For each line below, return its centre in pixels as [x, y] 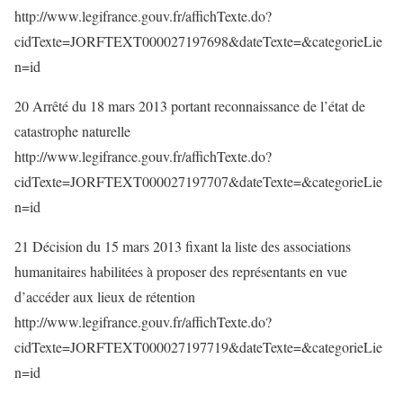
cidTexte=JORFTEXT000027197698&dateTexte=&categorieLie [198, 41]
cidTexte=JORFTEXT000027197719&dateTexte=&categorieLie [198, 347]
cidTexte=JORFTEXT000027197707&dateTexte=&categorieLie [198, 181]
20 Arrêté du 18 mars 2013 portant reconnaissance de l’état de [190, 106]
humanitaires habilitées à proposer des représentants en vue [181, 271]
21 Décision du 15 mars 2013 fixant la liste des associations [183, 246]
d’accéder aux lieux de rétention [105, 296]
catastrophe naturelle [72, 131]
